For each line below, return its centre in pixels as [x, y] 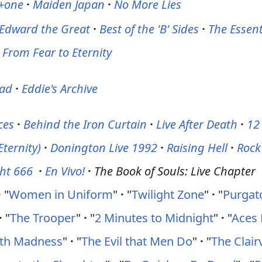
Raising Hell [197, 148]
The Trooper [43, 218]
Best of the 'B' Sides [149, 29]
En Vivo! [65, 171]
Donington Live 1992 [104, 148]
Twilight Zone [168, 194]
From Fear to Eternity [57, 52]
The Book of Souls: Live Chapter [175, 171]
